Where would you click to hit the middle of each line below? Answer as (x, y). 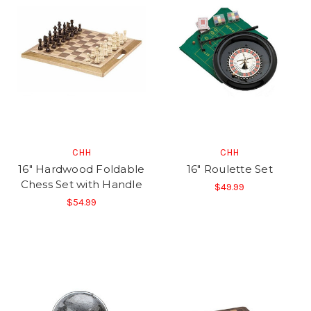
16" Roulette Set (229, 169)
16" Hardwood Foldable (82, 169)
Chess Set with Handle (81, 185)
